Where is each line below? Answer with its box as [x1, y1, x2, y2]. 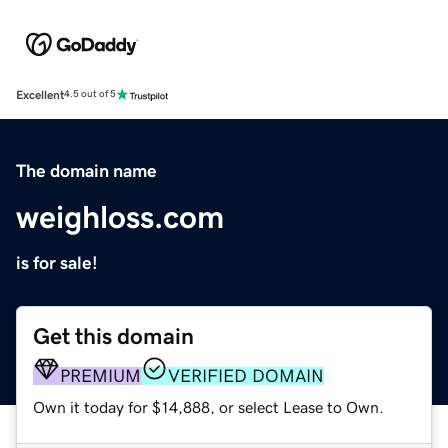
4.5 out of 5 [64, 89, 116, 100]
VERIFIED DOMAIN [168, 366, 324, 385]
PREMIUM [60, 366, 141, 385]
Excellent [16, 88, 64, 101]
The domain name [16, 161, 157, 180]
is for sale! [16, 253, 98, 272]
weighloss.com [16, 200, 224, 233]
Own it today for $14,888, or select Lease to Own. [33, 398, 384, 415]
